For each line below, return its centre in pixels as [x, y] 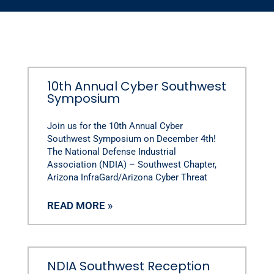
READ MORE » [80, 205]
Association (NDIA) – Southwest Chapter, [131, 164]
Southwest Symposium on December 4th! [131, 139]
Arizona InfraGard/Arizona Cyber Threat [127, 177]
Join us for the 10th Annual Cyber [115, 126]
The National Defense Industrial [111, 151]
